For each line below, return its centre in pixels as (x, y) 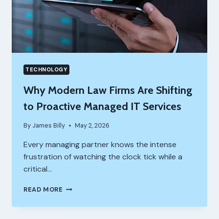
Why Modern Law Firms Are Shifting (108, 90)
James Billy (49, 126)
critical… (38, 169)
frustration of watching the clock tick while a (103, 157)
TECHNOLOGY (46, 70)
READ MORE (43, 190)
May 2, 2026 (92, 126)
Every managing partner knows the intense (100, 145)
